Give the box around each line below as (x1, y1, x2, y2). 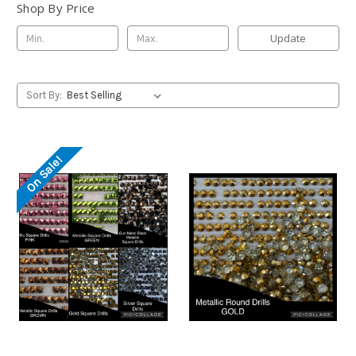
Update (270, 31, 307, 46)
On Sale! (22, 153, 65, 196)
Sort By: (25, 89, 62, 102)
